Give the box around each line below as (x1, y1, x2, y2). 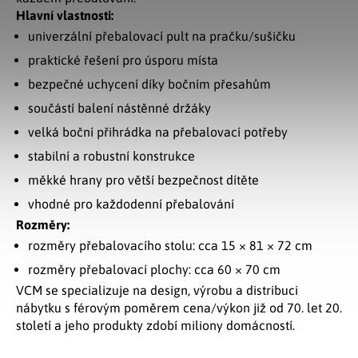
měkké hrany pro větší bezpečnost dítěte (28, 173, 259, 187)
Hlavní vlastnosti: (16, 8, 113, 22)
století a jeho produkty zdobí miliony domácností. (16, 318, 295, 332)
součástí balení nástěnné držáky (28, 101, 211, 115)
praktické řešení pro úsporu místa (28, 53, 218, 67)
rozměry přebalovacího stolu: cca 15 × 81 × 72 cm (28, 238, 312, 253)
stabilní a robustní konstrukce (28, 149, 195, 163)
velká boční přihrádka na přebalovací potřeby (28, 125, 288, 139)
